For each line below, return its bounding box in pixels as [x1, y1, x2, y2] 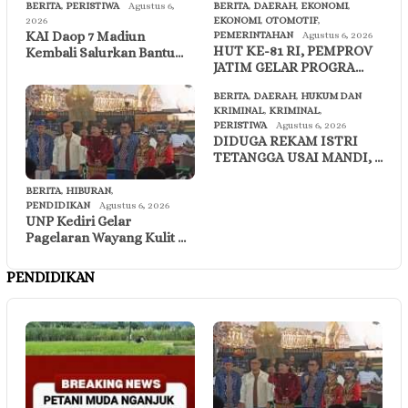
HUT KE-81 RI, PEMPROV [213, 43, 372, 60]
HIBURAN [66, 185, 111, 198]
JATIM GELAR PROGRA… [213, 59, 363, 76]
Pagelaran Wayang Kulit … [25, 229, 186, 247]
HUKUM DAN [301, 90, 362, 103]
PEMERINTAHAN [213, 29, 293, 42]
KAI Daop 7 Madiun [25, 28, 145, 46]
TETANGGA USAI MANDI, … [213, 149, 382, 167]
